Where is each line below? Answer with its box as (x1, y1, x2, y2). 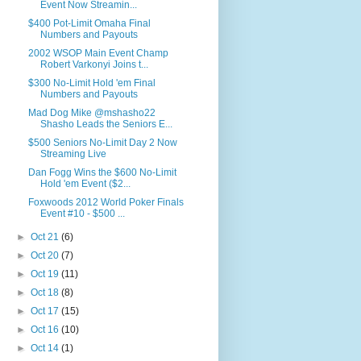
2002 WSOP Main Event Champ (28, 48, 169, 59)
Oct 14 (30, 342, 61, 354)
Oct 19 (30, 268, 61, 280)
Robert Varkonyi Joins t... (40, 59, 149, 70)
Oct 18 (30, 287, 61, 298)
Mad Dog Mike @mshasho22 (28, 107, 156, 118)
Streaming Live (40, 148, 107, 160)
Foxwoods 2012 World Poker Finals (28, 197, 185, 208)
